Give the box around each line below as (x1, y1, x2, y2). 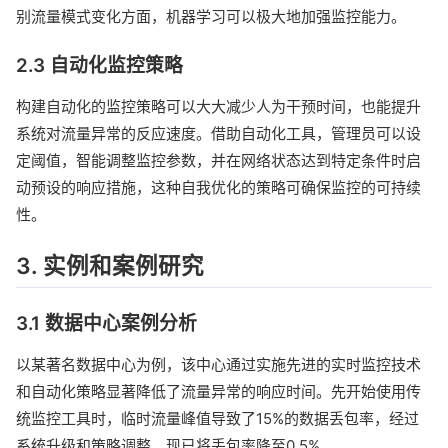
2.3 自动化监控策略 (16, 54, 183, 78)
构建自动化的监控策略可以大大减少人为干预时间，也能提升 (16, 97, 421, 117)
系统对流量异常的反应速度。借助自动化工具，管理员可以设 (16, 124, 421, 144)
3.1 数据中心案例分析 (16, 312, 197, 336)
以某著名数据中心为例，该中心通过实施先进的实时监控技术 (16, 355, 421, 375)
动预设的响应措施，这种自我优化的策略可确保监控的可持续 (16, 178, 421, 198)
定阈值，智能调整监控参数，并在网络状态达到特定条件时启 (16, 151, 421, 171)
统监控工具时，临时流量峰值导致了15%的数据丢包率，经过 (16, 409, 419, 429)
